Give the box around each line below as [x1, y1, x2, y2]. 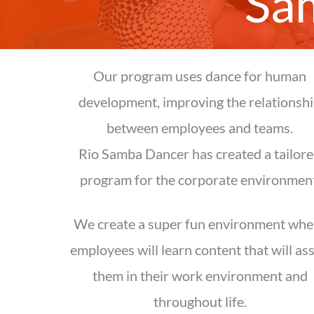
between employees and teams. [107, 119, 294, 137]
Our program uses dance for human [93, 67, 307, 85]
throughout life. [153, 292, 247, 310]
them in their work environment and [92, 266, 308, 284]
